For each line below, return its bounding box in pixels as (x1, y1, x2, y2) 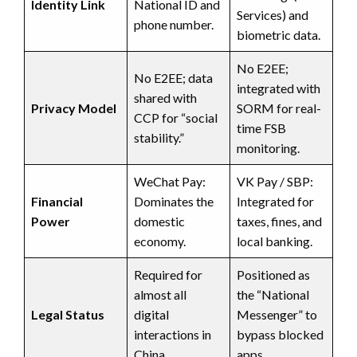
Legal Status (31, 306, 104, 322)
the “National (237, 286, 309, 302)
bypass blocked (237, 326, 324, 342)
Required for (134, 266, 202, 282)
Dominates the (134, 193, 214, 209)
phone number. (134, 16, 214, 32)
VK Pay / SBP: (237, 173, 313, 189)
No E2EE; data (134, 69, 213, 85)
